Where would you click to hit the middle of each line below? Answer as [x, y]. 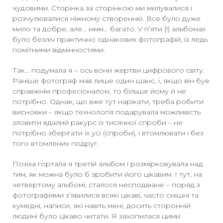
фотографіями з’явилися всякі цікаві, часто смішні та [106, 195]
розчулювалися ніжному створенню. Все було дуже [107, 18]
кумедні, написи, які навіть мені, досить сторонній [102, 206]
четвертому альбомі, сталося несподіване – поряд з [106, 185]
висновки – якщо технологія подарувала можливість [107, 112]
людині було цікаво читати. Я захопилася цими [96, 216]
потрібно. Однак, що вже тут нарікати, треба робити [108, 102]
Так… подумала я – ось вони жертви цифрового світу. [109, 70]
